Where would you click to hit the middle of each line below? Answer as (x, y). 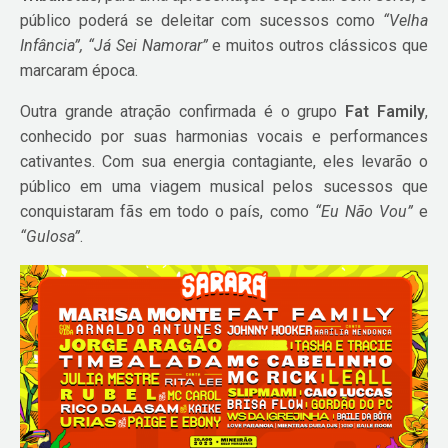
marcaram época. (79, 70)
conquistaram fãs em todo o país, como (167, 211)
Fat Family (385, 111)
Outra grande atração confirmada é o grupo (183, 111)
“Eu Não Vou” (363, 211)
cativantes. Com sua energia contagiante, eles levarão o (224, 161)
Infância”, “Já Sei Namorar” (114, 45)
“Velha (405, 20)
